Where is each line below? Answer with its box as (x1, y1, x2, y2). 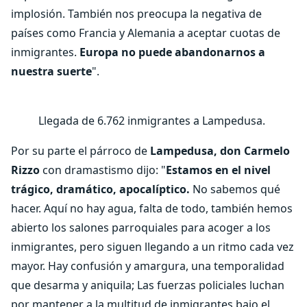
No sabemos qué (190, 182, 280, 197)
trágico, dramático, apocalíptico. (11, 182, 190, 197)
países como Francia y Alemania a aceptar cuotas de (11, 25, 280, 40)
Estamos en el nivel (166, 162, 271, 177)
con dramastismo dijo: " (40, 162, 166, 177)
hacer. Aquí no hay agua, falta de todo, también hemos (11, 201, 293, 216)
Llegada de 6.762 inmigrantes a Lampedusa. (38, 113, 265, 128)
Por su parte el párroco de (11, 143, 150, 158)
